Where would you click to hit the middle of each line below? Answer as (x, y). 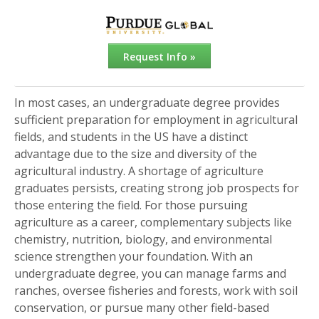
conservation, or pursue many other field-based (142, 308)
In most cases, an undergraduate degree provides (147, 103)
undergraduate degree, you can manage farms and (150, 274)
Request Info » (159, 57)
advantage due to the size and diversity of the (136, 154)
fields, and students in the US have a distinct (131, 137)
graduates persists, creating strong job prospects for (157, 188)
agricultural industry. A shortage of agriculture (139, 171)
